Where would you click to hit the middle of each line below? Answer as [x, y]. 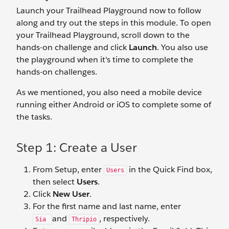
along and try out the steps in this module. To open [114, 23]
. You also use [182, 48]
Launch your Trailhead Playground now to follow [109, 11]
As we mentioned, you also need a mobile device [109, 93]
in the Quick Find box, [169, 170]
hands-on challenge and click [73, 48]
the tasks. [34, 117]
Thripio [84, 220]
